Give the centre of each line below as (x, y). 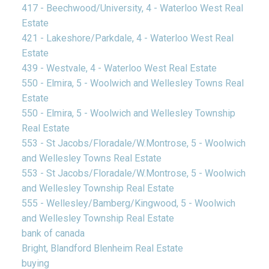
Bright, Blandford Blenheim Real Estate (102, 249)
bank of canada (53, 234)
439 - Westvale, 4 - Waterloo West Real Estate (119, 68)
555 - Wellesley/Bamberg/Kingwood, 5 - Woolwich (128, 204)
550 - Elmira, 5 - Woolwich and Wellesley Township (128, 113)
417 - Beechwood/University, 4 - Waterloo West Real (132, 8)
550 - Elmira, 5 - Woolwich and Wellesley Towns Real (132, 83)
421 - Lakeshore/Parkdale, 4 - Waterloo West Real (127, 38)
